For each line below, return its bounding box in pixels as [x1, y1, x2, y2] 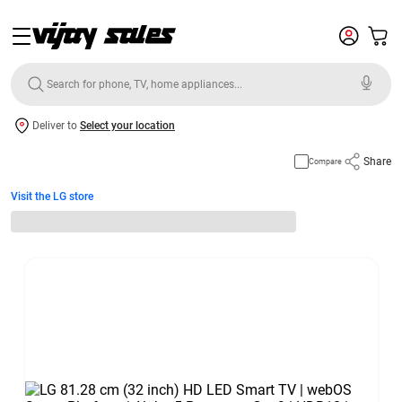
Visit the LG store [11, 190, 93, 203]
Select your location [80, 119, 175, 132]
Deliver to [32, 119, 80, 132]
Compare [309, 157, 342, 166]
